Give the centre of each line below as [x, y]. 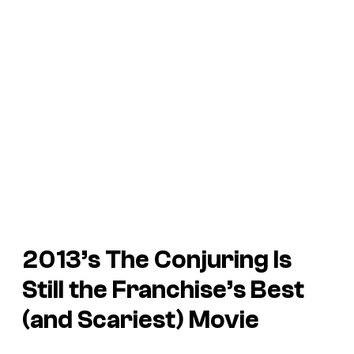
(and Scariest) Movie [141, 320]
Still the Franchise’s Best [163, 290]
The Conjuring [187, 260]
